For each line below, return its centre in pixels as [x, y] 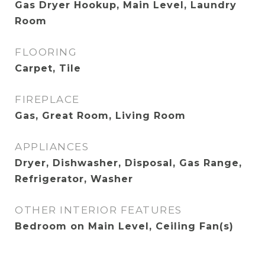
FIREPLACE [47, 99]
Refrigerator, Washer [74, 179]
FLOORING [46, 52]
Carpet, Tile [48, 68]
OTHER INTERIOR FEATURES [98, 210]
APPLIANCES [52, 147]
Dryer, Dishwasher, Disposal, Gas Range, [128, 163]
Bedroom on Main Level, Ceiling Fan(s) [124, 226]
